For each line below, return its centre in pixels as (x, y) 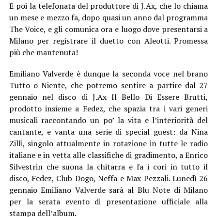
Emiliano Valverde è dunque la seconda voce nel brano (108, 73)
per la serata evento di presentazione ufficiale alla (108, 201)
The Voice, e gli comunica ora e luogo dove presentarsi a (108, 29)
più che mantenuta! (43, 52)
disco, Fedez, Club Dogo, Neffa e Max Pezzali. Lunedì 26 (108, 178)
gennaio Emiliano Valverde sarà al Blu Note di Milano (108, 190)
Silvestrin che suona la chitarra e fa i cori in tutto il (108, 166)
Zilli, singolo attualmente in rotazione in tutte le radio (108, 143)
